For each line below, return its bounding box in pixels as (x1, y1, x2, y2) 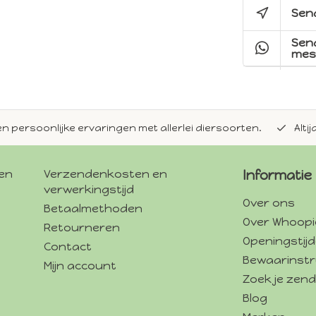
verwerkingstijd (43, 183, 134, 197)
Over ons (243, 196, 295, 210)
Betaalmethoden (43, 202, 142, 216)
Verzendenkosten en (43, 167, 167, 181)
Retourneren (43, 221, 120, 235)
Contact (43, 240, 92, 254)
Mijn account (43, 259, 116, 273)
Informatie (243, 167, 312, 184)
